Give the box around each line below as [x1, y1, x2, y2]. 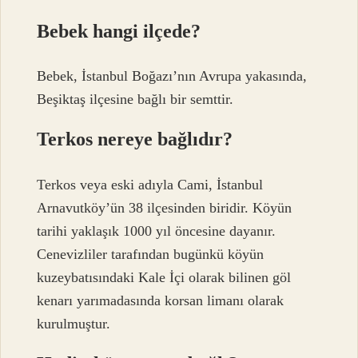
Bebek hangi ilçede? [37, 20, 201, 42]
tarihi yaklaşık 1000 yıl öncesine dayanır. [37, 222, 276, 239]
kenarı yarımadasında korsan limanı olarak [37, 292, 284, 308]
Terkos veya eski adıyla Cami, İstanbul [37, 176, 264, 193]
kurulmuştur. [37, 315, 111, 332]
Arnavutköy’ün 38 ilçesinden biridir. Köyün [37, 199, 292, 216]
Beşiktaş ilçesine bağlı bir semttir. [37, 91, 234, 108]
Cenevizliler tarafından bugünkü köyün [37, 245, 265, 262]
